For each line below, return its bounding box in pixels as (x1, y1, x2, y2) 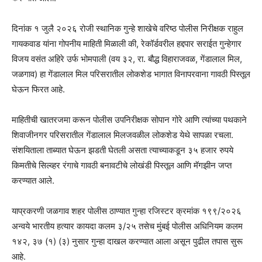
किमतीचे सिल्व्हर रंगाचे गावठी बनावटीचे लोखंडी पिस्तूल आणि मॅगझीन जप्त (12, 159, 232, 171)
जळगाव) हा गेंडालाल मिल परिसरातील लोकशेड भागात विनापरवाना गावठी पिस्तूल (12, 68, 250, 80)
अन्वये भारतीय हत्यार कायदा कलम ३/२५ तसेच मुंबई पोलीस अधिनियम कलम (12, 220, 243, 232)
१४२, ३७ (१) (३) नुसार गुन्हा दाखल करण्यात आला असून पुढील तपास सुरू (12, 235, 243, 247)
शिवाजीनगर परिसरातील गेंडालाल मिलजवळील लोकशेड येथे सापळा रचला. (12, 129, 233, 140)
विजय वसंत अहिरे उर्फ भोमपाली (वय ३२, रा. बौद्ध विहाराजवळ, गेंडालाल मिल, (12, 53, 242, 64)
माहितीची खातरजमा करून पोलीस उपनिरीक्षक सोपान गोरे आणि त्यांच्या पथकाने (12, 113, 247, 125)
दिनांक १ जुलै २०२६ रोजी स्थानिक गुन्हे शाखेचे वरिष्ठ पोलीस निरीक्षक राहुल (12, 22, 243, 34)
